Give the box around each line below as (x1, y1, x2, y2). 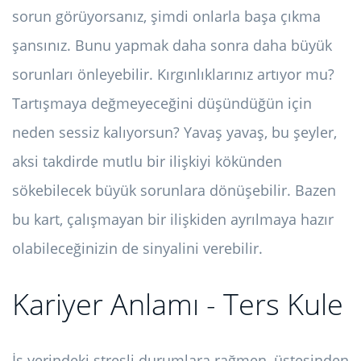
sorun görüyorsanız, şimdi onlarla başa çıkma (12, 6, 321, 27)
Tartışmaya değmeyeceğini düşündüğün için (12, 93, 312, 114)
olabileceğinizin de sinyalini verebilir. (12, 239, 263, 259)
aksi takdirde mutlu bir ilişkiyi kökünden (12, 151, 282, 172)
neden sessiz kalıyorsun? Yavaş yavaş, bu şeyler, (12, 122, 337, 143)
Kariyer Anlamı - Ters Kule (12, 284, 343, 325)
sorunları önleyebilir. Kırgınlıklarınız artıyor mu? (12, 64, 334, 85)
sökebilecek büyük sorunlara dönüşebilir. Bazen (12, 180, 336, 201)
